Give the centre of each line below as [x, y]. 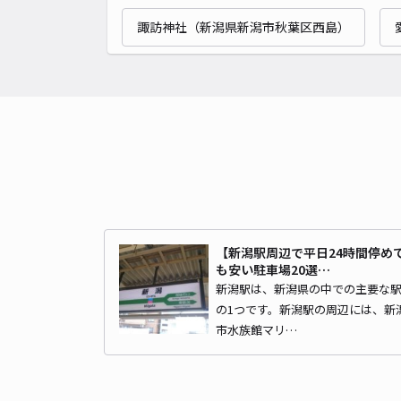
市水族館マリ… [256, 329]
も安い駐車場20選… [273, 269]
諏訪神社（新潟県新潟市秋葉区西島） [243, 26]
